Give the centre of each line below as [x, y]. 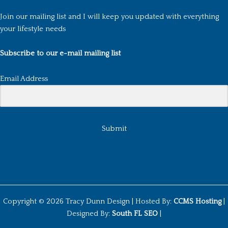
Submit [114, 129]
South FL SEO [136, 214]
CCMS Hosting [197, 202]
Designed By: [89, 214]
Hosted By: [154, 202]
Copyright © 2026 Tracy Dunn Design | [69, 202]
